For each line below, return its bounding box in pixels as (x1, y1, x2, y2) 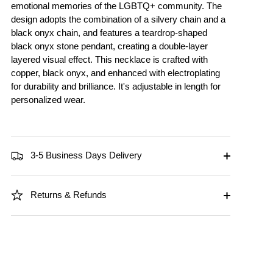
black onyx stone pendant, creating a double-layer (11, 40, 208, 51)
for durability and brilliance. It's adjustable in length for (11, 80, 221, 91)
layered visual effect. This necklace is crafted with (11, 54, 208, 65)
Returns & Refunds (27, 190, 107, 200)
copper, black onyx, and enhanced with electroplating (11, 67, 220, 78)
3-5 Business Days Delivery (27, 149, 142, 160)
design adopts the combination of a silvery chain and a (11, 13, 225, 24)
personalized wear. (11, 94, 85, 105)
